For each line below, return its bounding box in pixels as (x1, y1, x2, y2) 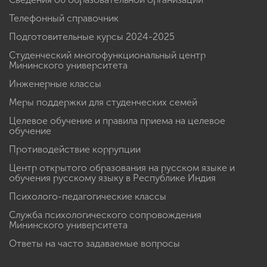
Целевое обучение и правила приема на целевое (9, 114, 225, 126)
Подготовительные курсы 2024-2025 (9, 30, 175, 42)
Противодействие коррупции (9, 143, 141, 155)
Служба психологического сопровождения (9, 209, 201, 221)
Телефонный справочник (9, 12, 119, 24)
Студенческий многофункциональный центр (9, 49, 206, 61)
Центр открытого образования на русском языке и (9, 162, 235, 173)
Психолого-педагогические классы (9, 190, 166, 202)
